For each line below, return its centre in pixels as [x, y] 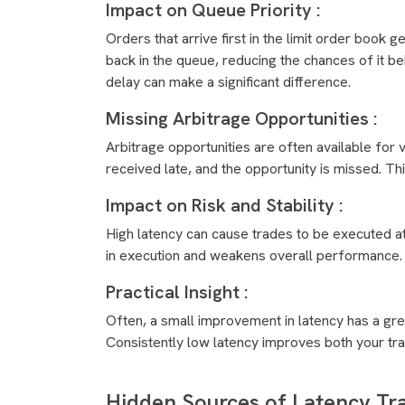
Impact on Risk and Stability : [226, 205]
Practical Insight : [179, 292]
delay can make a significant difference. [228, 82]
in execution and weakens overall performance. [254, 255]
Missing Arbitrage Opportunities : [244, 118]
